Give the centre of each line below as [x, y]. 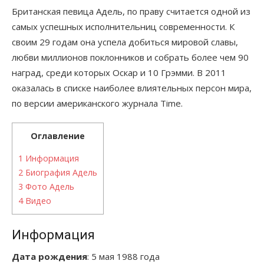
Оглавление [58, 136]
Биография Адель [60, 173]
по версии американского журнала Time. [98, 103]
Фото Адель [49, 187]
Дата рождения [49, 257]
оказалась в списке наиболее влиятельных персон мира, [132, 88]
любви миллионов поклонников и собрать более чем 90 [130, 57]
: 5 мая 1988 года [123, 257]
